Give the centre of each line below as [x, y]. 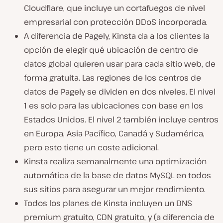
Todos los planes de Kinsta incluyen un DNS [108, 203]
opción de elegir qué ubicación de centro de [111, 50]
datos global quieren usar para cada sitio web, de [120, 64]
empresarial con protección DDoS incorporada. [116, 22]
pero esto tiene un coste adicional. [91, 148]
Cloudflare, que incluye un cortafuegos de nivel [114, 8]
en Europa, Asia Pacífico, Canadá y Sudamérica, [114, 134]
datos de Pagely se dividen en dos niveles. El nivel [120, 92]
